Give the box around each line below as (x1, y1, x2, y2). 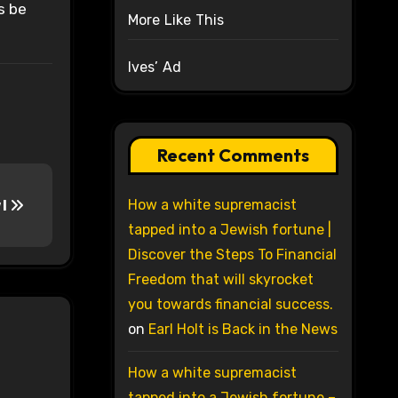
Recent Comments (156, 144, 309, 167)
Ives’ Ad (127, 59, 182, 76)
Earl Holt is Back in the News (147, 321, 338, 338)
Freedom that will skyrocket (127, 271, 314, 289)
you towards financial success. (127, 296, 333, 314)
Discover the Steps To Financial (127, 246, 337, 264)
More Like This (127, 12, 225, 29)
